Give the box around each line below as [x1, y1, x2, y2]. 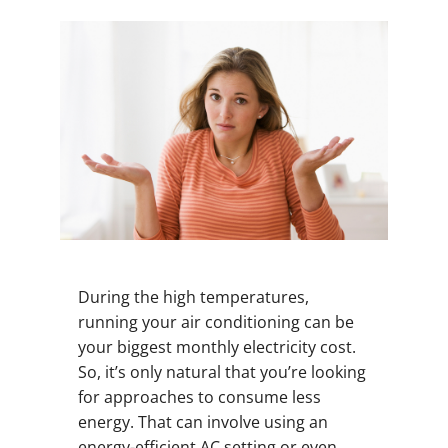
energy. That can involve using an [77, 411, 328, 434]
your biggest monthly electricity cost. [77, 336, 356, 359]
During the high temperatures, [77, 286, 309, 309]
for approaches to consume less [77, 386, 321, 409]
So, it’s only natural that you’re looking [77, 361, 366, 384]
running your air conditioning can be [77, 311, 354, 334]
